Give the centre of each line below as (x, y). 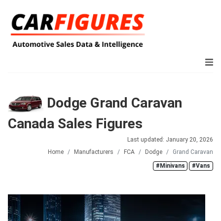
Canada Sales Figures (75, 124)
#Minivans (170, 166)
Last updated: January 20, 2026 (170, 140)
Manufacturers (94, 152)
